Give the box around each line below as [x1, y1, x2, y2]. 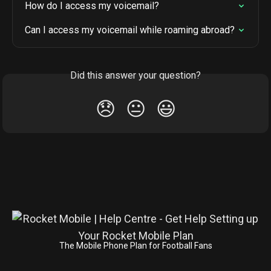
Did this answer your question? [70, 70, 201, 82]
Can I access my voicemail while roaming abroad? [25, 24, 235, 36]
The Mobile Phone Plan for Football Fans [59, 241, 212, 251]
